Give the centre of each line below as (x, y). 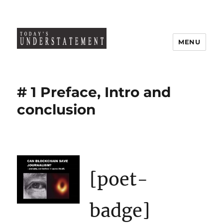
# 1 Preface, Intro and (94, 92)
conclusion (56, 110)
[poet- (119, 179)
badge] (119, 211)
